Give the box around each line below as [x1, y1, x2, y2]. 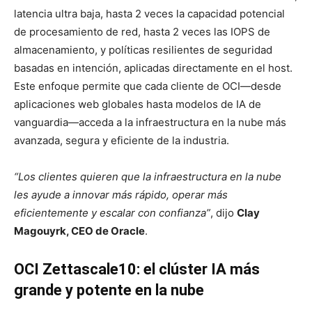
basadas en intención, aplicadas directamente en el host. [14, 61, 292, 75]
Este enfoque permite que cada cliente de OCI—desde [14, 79, 281, 93]
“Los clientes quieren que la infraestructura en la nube [14, 170, 281, 184]
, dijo [210, 206, 237, 220]
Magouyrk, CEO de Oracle [14, 224, 145, 238]
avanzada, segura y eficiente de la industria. [14, 134, 229, 148]
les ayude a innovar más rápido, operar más [14, 188, 228, 202]
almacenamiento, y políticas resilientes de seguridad [14, 43, 272, 57]
